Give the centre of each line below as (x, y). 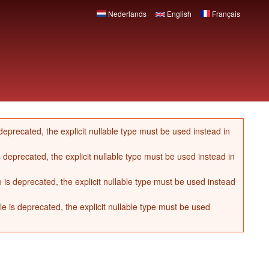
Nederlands (127, 14)
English (179, 14)
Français (225, 14)
